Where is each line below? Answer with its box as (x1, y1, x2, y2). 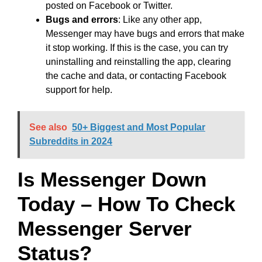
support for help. (46, 85, 112, 95)
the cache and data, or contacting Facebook (46, 71, 226, 81)
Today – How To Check (18, 192, 235, 215)
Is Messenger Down (18, 168, 206, 191)
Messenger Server (18, 217, 192, 240)
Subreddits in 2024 (29, 136, 112, 146)
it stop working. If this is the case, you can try (46, 43, 228, 53)
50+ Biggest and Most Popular (72, 122, 205, 132)
